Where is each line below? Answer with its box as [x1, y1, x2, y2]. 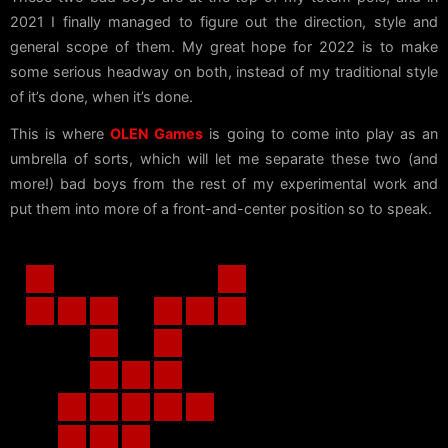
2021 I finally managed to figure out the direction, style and [10, 13, 438, 31]
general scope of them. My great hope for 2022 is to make [10, 38, 438, 56]
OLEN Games [110, 125, 204, 143]
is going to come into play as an [203, 125, 439, 143]
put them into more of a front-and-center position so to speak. [10, 200, 432, 218]
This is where [10, 125, 111, 143]
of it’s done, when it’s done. [10, 88, 193, 106]
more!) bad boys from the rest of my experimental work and [10, 175, 438, 193]
